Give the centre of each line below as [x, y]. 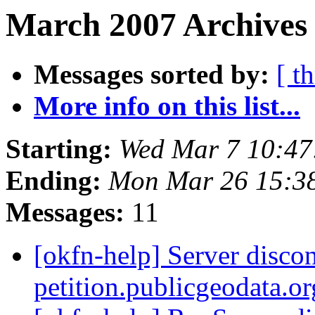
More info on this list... [167, 106]
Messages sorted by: [152, 75]
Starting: [59, 149]
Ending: [53, 181]
